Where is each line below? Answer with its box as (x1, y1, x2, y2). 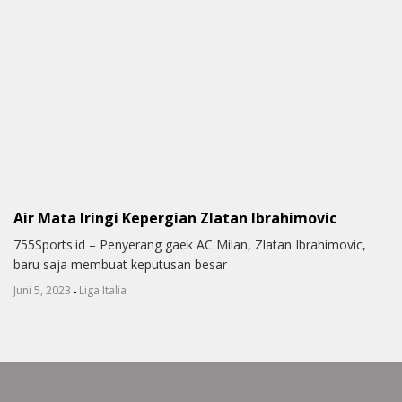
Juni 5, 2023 (13, 283, 71, 299)
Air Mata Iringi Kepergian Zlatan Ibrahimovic (13, 208, 336, 229)
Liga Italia (79, 283, 127, 299)
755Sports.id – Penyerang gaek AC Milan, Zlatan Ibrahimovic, (13, 236, 366, 254)
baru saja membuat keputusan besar (13, 256, 227, 274)
